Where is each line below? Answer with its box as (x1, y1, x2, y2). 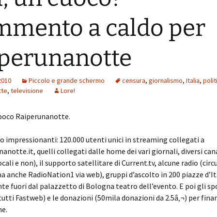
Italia (186, 76, 200, 85)
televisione (11, 86, 43, 95)
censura (122, 76, 145, 85)
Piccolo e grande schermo (29, 76, 105, 85)
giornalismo (149, 76, 183, 85)
